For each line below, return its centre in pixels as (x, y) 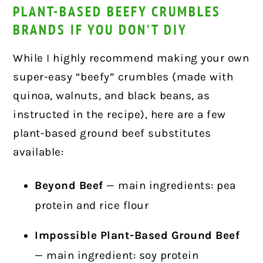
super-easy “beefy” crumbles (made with (123, 77)
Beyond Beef (69, 186)
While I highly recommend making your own (131, 58)
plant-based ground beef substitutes (112, 134)
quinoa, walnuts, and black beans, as (112, 96)
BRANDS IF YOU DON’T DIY (100, 30)
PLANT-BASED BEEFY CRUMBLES (117, 12)
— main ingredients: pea (169, 186)
